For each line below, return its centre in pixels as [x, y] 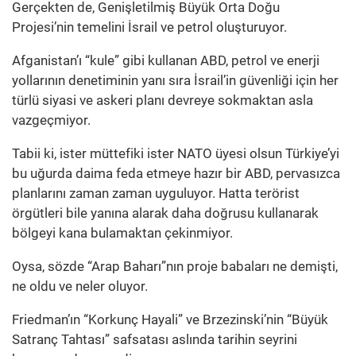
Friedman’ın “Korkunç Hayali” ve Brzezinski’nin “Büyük [170, 319]
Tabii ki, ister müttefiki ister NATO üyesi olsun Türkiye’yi [176, 153]
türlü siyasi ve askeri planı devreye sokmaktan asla [163, 100]
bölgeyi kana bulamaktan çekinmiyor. [122, 232]
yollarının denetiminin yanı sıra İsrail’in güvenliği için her [175, 80]
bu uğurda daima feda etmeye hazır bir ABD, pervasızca [176, 173]
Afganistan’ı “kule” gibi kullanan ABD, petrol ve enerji [166, 60]
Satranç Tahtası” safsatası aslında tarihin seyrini [155, 339]
